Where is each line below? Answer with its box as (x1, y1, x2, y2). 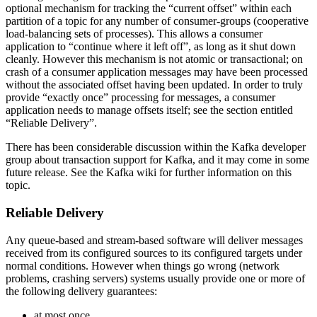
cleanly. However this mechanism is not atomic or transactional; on (6, 53, 303, 66)
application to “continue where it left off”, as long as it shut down (6, 40, 296, 53)
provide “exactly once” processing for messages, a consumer (6, 91, 275, 104)
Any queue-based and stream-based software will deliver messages (6, 234, 303, 246)
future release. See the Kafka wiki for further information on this (6, 166, 292, 179)
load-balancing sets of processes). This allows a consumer (6, 28, 263, 40)
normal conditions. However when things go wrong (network (6, 259, 279, 272)
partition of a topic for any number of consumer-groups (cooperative (6, 15, 309, 28)
